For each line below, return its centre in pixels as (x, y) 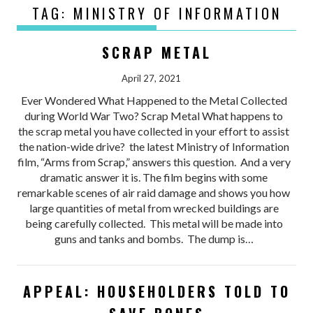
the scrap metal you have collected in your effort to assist (154, 131)
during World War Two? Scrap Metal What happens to (154, 115)
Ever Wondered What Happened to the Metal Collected (154, 100)
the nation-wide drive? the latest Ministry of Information (154, 146)
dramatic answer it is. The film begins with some (154, 177)
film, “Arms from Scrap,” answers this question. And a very (154, 161)
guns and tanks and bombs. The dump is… (154, 238)
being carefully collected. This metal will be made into (154, 223)
